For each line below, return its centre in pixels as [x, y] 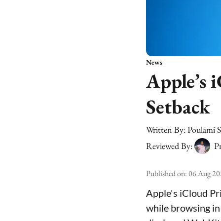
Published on [166, 173]
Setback [178, 107]
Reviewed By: [169, 146]
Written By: [166, 129]
